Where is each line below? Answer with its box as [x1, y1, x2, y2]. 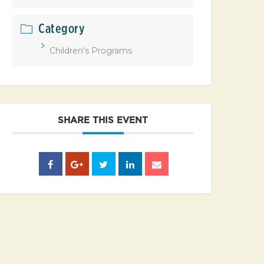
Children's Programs [49, 45, 133, 56]
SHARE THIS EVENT [58, 116, 148, 125]
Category [38, 22, 85, 35]
